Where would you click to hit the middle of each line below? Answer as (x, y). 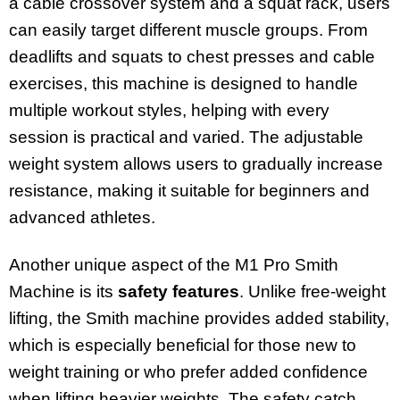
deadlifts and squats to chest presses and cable (192, 56)
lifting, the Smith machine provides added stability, (199, 318)
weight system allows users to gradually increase (196, 163)
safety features (179, 291)
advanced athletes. (82, 217)
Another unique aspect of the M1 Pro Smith (174, 264)
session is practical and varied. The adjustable (186, 137)
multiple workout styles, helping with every (169, 110)
